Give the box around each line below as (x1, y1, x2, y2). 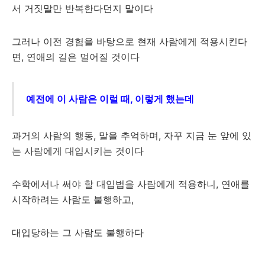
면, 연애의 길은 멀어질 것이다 (12, 51, 140, 63)
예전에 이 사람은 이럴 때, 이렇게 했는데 (26, 93, 196, 105)
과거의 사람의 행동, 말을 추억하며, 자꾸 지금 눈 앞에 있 (12, 130, 251, 141)
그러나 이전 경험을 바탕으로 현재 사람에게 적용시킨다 (12, 35, 247, 47)
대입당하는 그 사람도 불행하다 (12, 227, 144, 238)
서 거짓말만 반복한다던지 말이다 (12, 2, 153, 14)
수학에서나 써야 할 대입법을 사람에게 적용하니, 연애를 (12, 178, 250, 190)
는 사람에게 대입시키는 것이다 (12, 145, 144, 157)
